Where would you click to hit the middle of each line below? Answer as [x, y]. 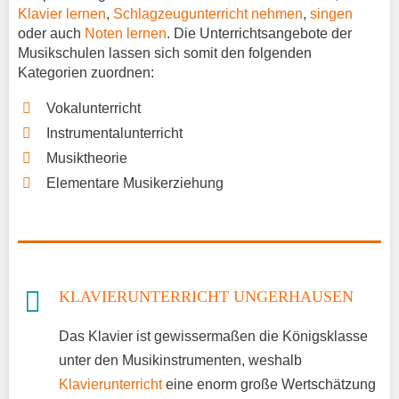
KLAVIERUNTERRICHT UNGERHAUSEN [206, 297]
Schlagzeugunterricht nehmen [208, 14]
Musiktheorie [87, 159]
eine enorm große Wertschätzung [269, 384]
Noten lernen [126, 34]
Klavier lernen [62, 14]
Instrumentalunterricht [114, 134]
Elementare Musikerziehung [135, 183]
